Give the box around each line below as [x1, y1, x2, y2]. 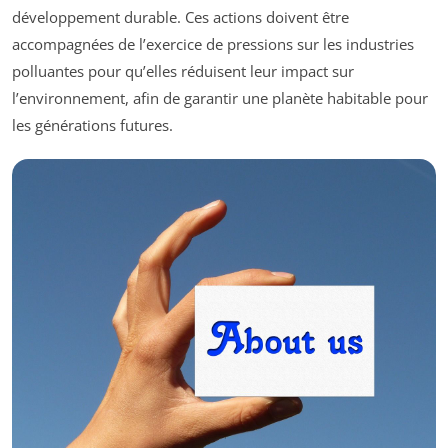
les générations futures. [12, 115, 173, 136]
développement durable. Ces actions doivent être [12, 7, 349, 28]
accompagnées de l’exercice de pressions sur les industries [12, 34, 414, 55]
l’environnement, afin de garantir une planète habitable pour [12, 88, 428, 109]
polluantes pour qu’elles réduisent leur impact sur [12, 61, 354, 82]
